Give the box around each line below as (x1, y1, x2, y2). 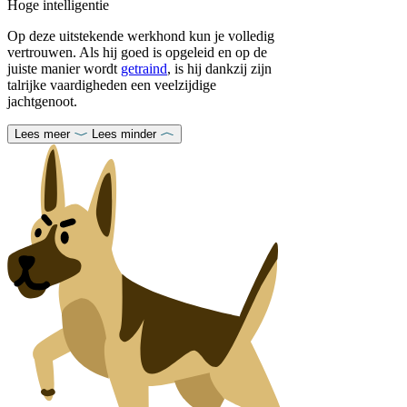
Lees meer (15, 126, 70, 141)
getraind (121, 60, 167, 76)
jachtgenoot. (7, 93, 77, 109)
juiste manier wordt (7, 60, 121, 76)
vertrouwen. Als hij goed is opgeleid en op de (7, 44, 267, 60)
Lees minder (92, 126, 156, 141)
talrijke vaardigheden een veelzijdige (7, 76, 216, 93)
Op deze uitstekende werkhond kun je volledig (7, 27, 274, 44)
